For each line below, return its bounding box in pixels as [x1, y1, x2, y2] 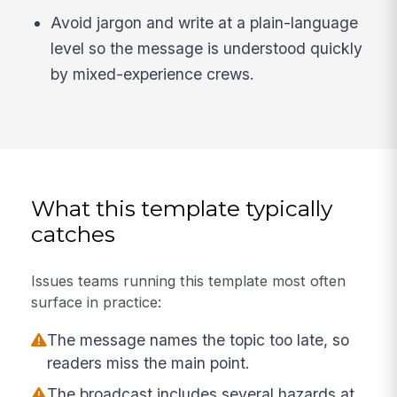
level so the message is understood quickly [51, 38, 363, 58]
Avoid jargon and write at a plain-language [51, 12, 359, 32]
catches [31, 220, 116, 247]
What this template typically [31, 194, 333, 222]
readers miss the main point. [47, 353, 251, 372]
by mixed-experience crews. [51, 64, 255, 83]
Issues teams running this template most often [31, 272, 346, 291]
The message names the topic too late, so [47, 330, 350, 349]
